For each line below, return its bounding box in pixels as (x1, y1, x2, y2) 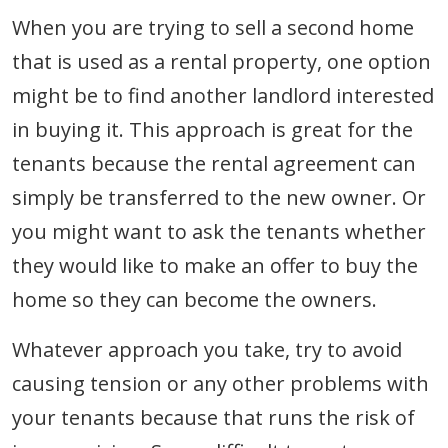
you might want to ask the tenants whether (12, 217, 426, 245)
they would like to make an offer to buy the (12, 251, 418, 279)
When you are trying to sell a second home (12, 13, 414, 41)
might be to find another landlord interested (12, 81, 434, 109)
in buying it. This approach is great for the (12, 115, 413, 143)
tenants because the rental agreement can (12, 149, 416, 177)
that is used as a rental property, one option (12, 47, 431, 75)
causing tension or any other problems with (12, 369, 429, 397)
